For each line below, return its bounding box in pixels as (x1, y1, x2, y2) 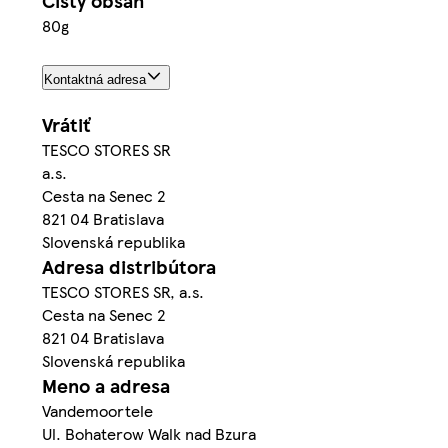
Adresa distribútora (42, 252, 216, 280)
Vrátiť (42, 110, 90, 138)
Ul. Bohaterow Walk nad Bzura (42, 421, 256, 445)
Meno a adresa (42, 371, 170, 399)
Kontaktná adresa (44, 71, 146, 87)
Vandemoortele (42, 398, 153, 422)
